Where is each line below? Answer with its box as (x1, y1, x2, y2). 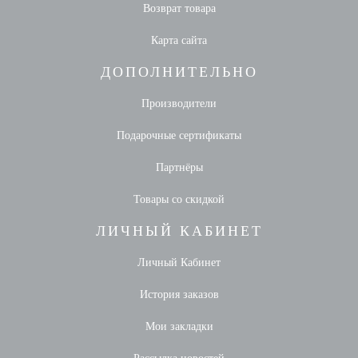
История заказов (139, 288, 219, 300)
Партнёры (155, 161, 203, 173)
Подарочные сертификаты (117, 129, 241, 141)
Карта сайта (151, 34, 207, 46)
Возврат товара (142, 2, 216, 14)
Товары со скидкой (133, 193, 225, 205)
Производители (141, 97, 217, 109)
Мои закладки (145, 320, 213, 332)
